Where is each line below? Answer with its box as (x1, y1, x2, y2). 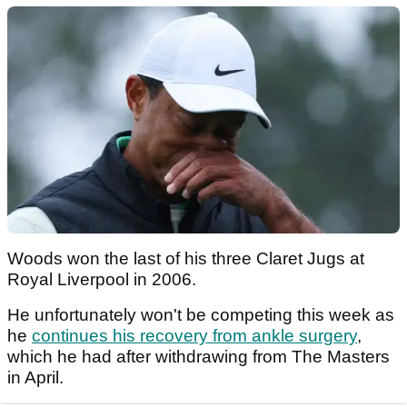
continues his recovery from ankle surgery (32, 325, 357, 345)
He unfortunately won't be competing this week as (7, 304, 394, 324)
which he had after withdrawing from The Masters (7, 346, 390, 366)
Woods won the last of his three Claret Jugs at (7, 248, 364, 268)
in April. (7, 367, 68, 387)
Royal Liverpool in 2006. (7, 269, 201, 289)
